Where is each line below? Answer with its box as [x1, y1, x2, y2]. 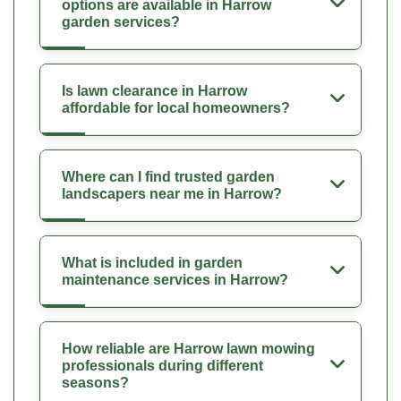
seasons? [62, 374, 129, 390]
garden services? [62, 13, 180, 30]
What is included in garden [62, 254, 243, 270]
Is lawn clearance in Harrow [62, 82, 247, 98]
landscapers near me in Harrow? [62, 185, 282, 201]
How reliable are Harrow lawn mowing [62, 340, 315, 356]
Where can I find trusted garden [62, 168, 275, 184]
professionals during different [62, 357, 263, 373]
